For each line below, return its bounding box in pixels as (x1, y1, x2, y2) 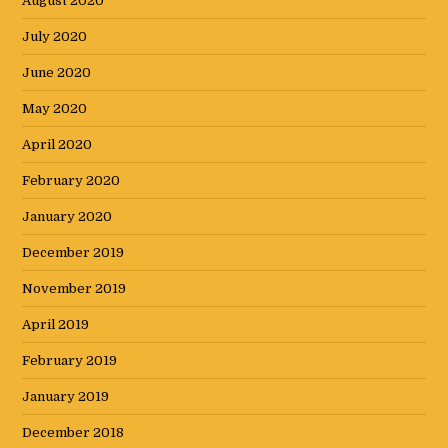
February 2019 (22, 353, 118, 369)
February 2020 (22, 173, 121, 189)
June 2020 (22, 65, 92, 81)
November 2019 (22, 281, 127, 297)
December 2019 (22, 245, 125, 261)
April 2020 (22, 137, 93, 153)
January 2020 (22, 209, 113, 225)
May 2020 (22, 101, 88, 117)
